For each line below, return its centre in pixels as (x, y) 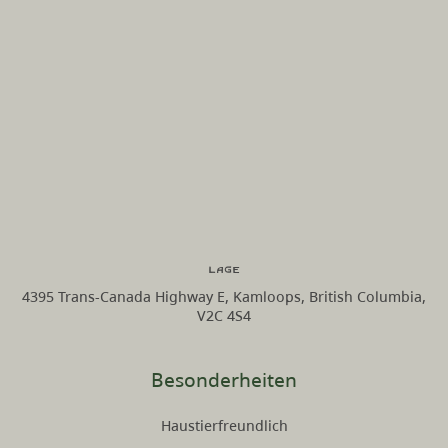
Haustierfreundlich (224, 426)
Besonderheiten (224, 380)
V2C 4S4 (224, 316)
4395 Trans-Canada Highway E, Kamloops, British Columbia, (224, 297)
